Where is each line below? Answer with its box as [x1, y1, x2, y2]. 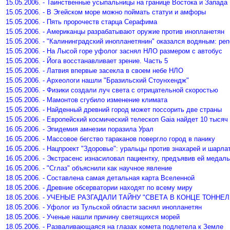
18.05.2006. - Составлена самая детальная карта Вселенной [6, 174, 195, 182]
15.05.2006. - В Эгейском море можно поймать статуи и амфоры [6, 8, 206, 16]
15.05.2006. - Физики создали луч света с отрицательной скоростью [6, 86, 218, 94]
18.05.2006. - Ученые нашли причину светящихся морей [6, 213, 180, 221]
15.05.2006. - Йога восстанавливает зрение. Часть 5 [6, 57, 168, 65]
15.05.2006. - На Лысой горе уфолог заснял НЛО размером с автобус [6, 47, 222, 55]
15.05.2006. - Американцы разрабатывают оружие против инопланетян [6, 28, 224, 35]
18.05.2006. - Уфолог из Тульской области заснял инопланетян [6, 203, 202, 211]
